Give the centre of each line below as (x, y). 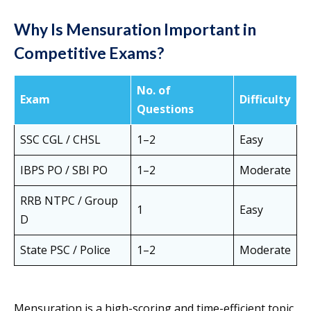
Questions (165, 109)
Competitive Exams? (89, 53)
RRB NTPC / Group (69, 201)
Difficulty (265, 100)
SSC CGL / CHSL (60, 140)
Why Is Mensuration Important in (135, 30)
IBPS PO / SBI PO (64, 170)
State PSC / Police (65, 250)
